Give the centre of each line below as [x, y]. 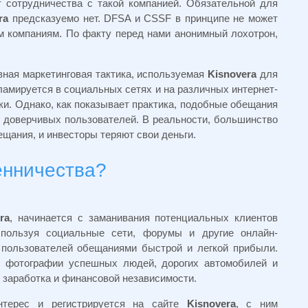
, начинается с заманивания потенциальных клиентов [144, 218]
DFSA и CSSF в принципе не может [191, 19]
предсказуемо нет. [58, 19]
